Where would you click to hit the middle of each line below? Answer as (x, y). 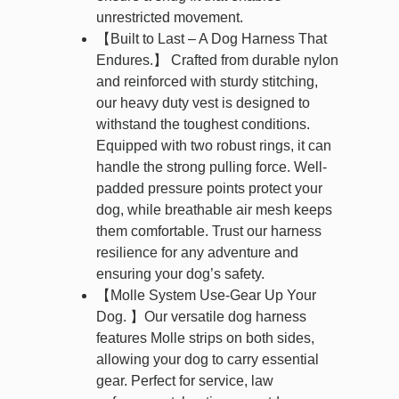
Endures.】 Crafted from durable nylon (217, 61)
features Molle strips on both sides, (205, 338)
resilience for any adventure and (197, 253)
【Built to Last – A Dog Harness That (212, 39)
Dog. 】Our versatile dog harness (201, 317)
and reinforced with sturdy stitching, (207, 82)
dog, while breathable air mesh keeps (214, 210)
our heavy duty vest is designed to (203, 103)
